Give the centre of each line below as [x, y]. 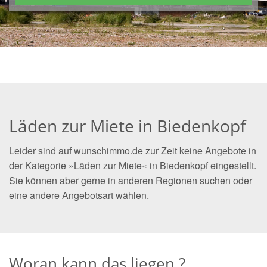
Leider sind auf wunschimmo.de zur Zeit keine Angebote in [133, 150]
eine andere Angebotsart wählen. [79, 195]
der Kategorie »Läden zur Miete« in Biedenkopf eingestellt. [133, 165]
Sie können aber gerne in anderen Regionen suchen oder [131, 180]
